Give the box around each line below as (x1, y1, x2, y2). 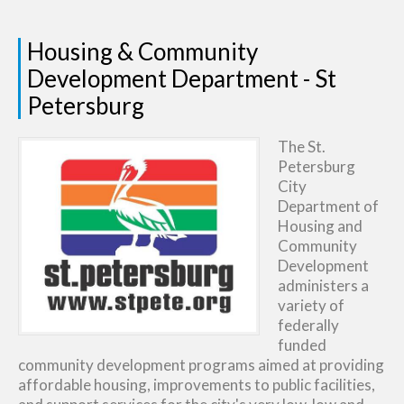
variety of (278, 296, 344, 315)
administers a (278, 276, 369, 295)
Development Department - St (27, 64, 336, 93)
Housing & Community (27, 37, 258, 66)
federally (278, 316, 339, 335)
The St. (278, 137, 326, 156)
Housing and (278, 216, 363, 235)
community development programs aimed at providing (18, 355, 384, 374)
